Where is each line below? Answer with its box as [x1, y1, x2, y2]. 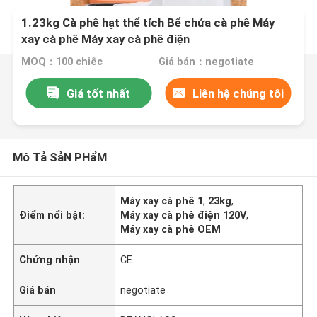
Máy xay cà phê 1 [120, 195, 204, 207]
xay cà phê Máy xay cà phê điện [21, 32, 190, 47]
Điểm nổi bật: [19, 209, 86, 221]
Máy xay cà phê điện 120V [120, 209, 247, 221]
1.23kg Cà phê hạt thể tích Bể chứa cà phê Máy [21, 16, 275, 30]
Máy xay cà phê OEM [120, 223, 221, 235]
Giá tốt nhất [67, 86, 131, 100]
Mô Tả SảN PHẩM [12, 149, 107, 164]
